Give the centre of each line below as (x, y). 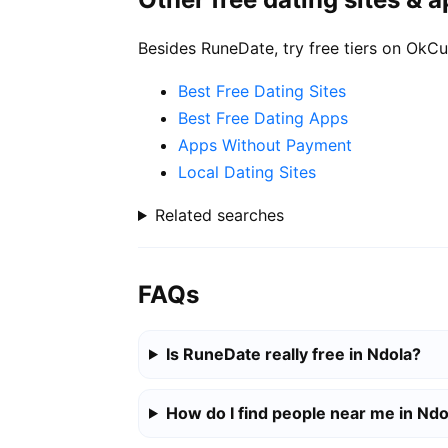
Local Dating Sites (247, 172)
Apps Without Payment (265, 145)
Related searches (219, 215)
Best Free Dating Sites (262, 91)
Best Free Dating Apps (263, 118)
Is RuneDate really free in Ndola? (293, 353)
